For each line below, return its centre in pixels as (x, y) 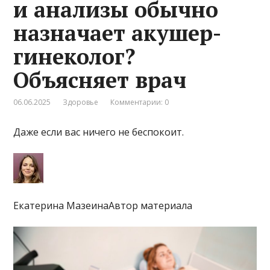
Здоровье (81, 102)
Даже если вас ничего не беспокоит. (99, 132)
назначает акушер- (118, 33)
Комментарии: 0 (140, 102)
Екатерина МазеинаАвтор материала (103, 205)
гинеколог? (75, 56)
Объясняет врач (100, 80)
